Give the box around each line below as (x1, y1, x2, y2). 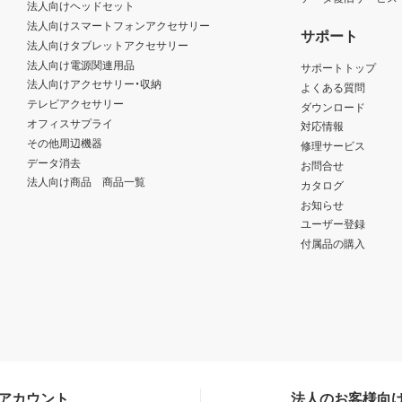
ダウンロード (301, 98, 366, 115)
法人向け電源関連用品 (26, 56, 135, 73)
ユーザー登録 (301, 215, 366, 232)
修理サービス (301, 137, 366, 154)
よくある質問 (301, 78, 366, 95)
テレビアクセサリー (26, 95, 124, 112)
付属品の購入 (301, 235, 366, 252)
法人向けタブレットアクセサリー (26, 36, 188, 53)
